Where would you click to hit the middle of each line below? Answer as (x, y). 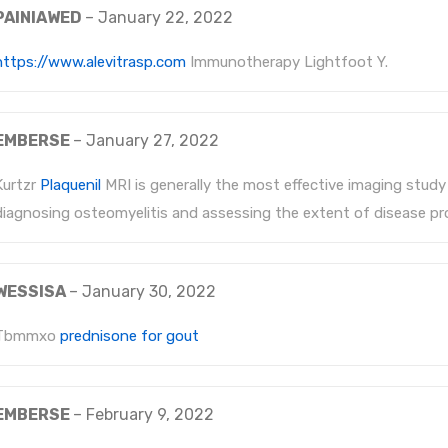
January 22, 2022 (165, 17)
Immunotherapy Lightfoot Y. (287, 62)
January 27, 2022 (152, 140)
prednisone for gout (129, 336)
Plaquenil (70, 185)
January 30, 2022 (149, 291)
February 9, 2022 (150, 414)
